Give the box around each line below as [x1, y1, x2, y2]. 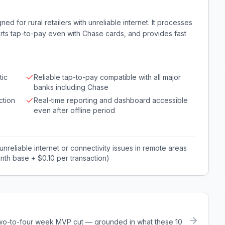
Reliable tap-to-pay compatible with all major [34, 73, 181, 81]
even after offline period [34, 106, 115, 115]
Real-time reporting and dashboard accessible [34, 96, 188, 104]
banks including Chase [34, 83, 108, 91]
